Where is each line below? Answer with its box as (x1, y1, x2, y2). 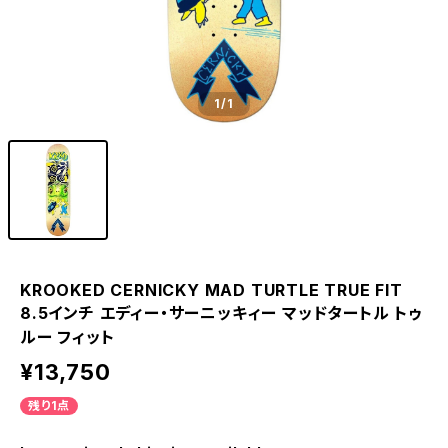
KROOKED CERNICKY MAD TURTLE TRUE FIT (20, 280, 403, 300)
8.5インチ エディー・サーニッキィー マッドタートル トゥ (20, 303, 423, 323)
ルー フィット (20, 327, 115, 347)
